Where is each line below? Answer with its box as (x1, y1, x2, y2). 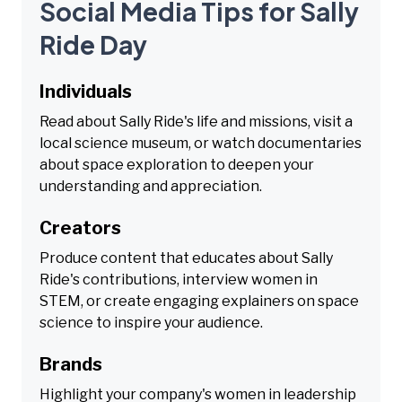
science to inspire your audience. (39, 313, 263, 331)
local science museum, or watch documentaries (39, 134, 362, 152)
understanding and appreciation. (39, 177, 262, 195)
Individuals (39, 80, 132, 102)
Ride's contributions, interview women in (39, 270, 318, 288)
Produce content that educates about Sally (39, 249, 333, 267)
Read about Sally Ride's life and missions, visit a (39, 112, 353, 130)
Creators (39, 216, 121, 239)
